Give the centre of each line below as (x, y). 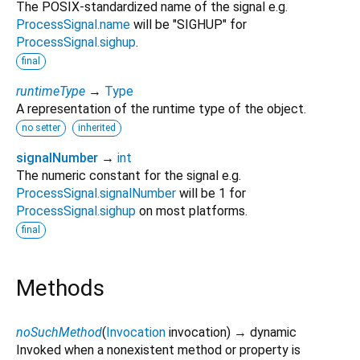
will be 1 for (211, 194)
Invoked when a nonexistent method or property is (158, 350)
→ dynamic (265, 332)
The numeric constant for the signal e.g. (129, 176)
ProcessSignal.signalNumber (96, 194)
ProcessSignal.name (73, 25)
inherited (97, 128)
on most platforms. (192, 211)
